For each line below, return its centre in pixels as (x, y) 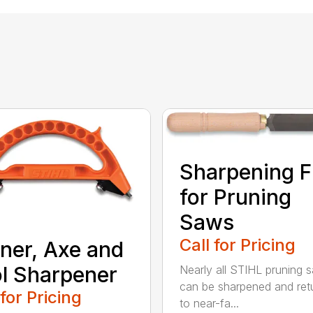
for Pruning (235, 197)
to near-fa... (209, 303)
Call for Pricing (237, 245)
